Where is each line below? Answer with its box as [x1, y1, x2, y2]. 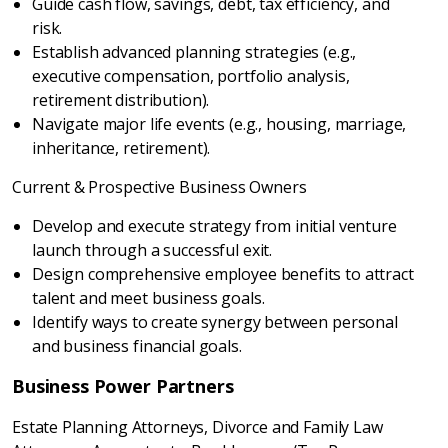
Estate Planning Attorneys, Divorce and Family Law [12, 416, 383, 438]
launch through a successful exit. [32, 239, 273, 261]
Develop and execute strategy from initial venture [32, 215, 397, 237]
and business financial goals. [32, 335, 242, 357]
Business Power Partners [12, 374, 234, 398]
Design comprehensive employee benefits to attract [32, 263, 414, 285]
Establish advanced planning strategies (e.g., [32, 41, 357, 63]
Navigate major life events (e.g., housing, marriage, [32, 113, 407, 135]
